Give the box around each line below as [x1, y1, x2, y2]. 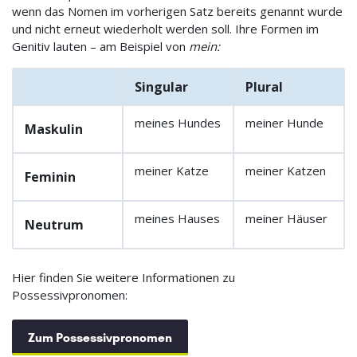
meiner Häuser [245, 210, 328, 227]
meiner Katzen [245, 163, 326, 179]
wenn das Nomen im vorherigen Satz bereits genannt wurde [12, 3, 343, 20]
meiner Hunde [245, 115, 324, 131]
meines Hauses [135, 210, 220, 227]
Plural [245, 78, 283, 96]
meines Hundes [135, 115, 221, 131]
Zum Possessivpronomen [28, 330, 172, 346]
